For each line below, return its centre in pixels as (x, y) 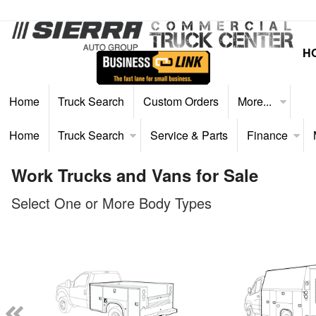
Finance (267, 135)
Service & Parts (189, 135)
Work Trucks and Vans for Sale (135, 175)
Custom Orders (181, 101)
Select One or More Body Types (111, 202)
